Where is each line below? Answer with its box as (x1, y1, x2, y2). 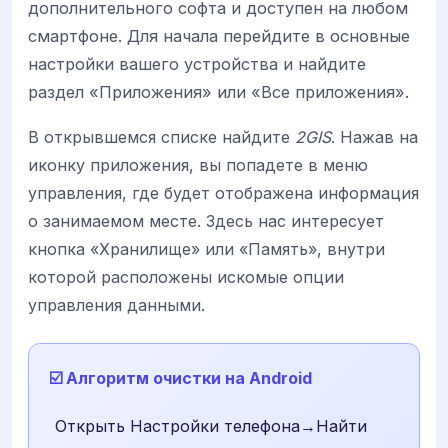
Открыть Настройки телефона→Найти (54, 415, 367, 436)
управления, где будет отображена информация (28, 182, 419, 203)
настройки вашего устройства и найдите (28, 54, 366, 75)
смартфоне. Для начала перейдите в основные (28, 26, 410, 47)
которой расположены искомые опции (28, 266, 344, 287)
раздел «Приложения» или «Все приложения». (28, 82, 409, 103)
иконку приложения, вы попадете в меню (28, 154, 368, 175)
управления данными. (28, 294, 205, 315)
